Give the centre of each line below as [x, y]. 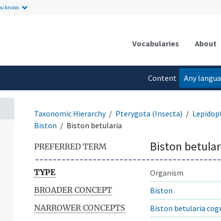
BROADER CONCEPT [73, 190]
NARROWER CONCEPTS [80, 207]
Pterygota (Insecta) [149, 113]
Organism [167, 172]
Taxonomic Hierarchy [70, 113]
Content [163, 78]
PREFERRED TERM [70, 146]
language [161, 97]
